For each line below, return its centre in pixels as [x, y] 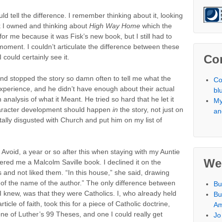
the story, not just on [151, 110]
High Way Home [115, 26]
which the [156, 26]
